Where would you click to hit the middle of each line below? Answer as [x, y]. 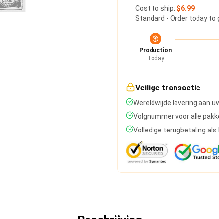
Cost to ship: [156, 8]
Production [155, 50]
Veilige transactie [168, 88]
